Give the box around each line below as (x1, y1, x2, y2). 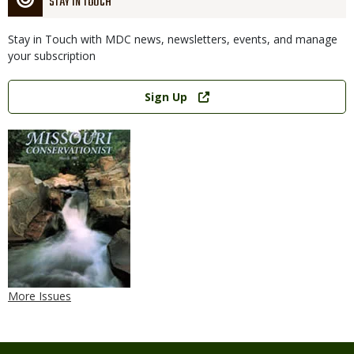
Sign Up (145, 89, 188, 104)
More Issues (8, 288, 71, 303)
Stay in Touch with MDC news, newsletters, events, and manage (8, 32, 337, 47)
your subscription (8, 48, 96, 63)
